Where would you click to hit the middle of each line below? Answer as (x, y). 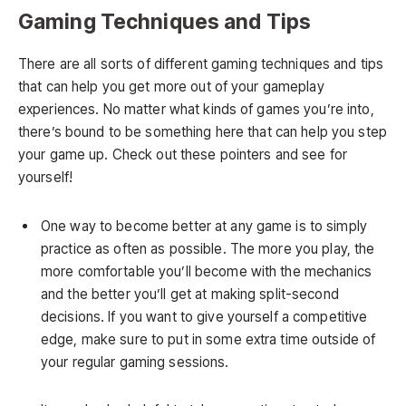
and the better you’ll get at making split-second (190, 294)
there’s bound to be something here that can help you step (203, 132)
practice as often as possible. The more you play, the (208, 248)
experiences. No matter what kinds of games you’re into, (196, 110)
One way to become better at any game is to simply (204, 226)
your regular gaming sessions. (135, 362)
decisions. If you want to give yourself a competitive (204, 316)
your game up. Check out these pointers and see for (183, 155)
